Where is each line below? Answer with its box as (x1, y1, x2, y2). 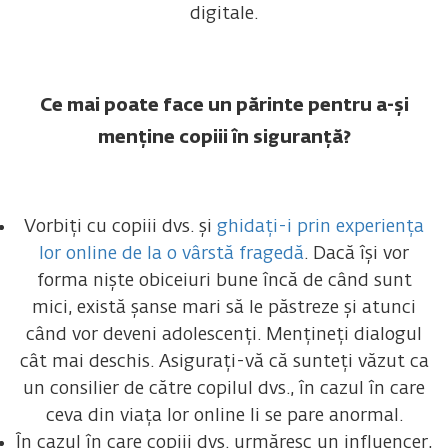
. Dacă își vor (304, 244, 409, 263)
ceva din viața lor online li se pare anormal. (45, 406, 403, 425)
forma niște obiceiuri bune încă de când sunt (36, 271, 412, 290)
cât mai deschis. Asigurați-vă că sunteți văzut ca (19, 352, 429, 371)
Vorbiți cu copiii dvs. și (24, 217, 217, 236)
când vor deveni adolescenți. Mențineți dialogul (26, 325, 422, 344)
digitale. (190, 4, 258, 23)
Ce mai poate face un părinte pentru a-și (39, 96, 409, 115)
